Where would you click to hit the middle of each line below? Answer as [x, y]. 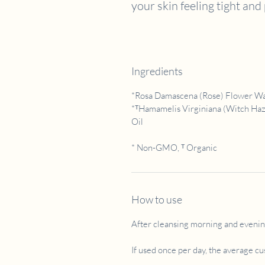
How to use [157, 199]
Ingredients [157, 71]
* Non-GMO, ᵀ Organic [174, 147]
